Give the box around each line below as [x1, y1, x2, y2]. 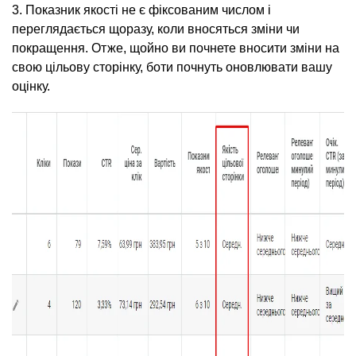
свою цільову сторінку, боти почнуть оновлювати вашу [12, 60, 332, 74]
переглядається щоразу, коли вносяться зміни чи [12, 22, 300, 36]
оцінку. [12, 79, 50, 93]
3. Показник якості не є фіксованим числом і [12, 3, 271, 17]
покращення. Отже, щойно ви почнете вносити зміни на [12, 41, 339, 55]
